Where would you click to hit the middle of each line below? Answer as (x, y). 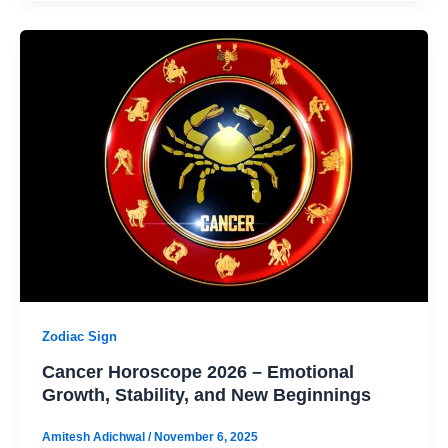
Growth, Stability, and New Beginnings (206, 394)
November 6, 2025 (205, 437)
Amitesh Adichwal (94, 437)
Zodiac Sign (79, 336)
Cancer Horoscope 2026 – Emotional (197, 371)
